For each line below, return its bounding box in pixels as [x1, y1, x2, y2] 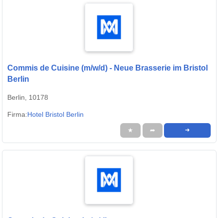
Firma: [7, 110, 27, 119]
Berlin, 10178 [7, 93, 48, 102]
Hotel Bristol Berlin [27, 110, 84, 119]
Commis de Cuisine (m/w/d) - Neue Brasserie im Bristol [7, 64, 208, 73]
